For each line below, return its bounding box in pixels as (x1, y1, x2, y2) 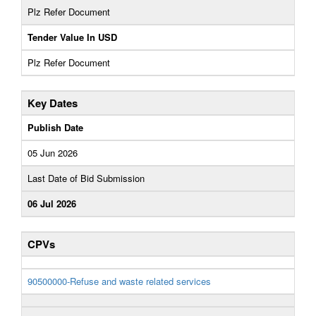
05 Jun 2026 (28, 146, 78, 159)
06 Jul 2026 (28, 197, 76, 210)
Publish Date (28, 121, 83, 134)
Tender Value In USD (28, 30, 117, 44)
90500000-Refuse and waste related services (28, 274, 211, 288)
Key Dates (28, 95, 78, 111)
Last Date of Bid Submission (28, 171, 145, 185)
